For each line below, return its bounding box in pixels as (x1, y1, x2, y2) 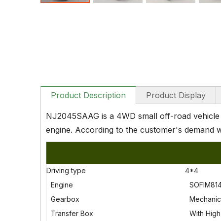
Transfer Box (49, 209, 93, 218)
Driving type (46, 166, 86, 175)
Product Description (51, 90, 126, 100)
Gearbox (49, 195, 79, 203)
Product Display (146, 90, 206, 100)
